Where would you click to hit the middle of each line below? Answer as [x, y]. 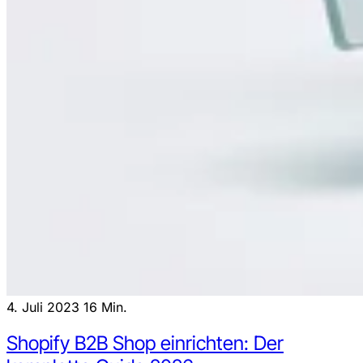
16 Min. [105, 307]
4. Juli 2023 [45, 307]
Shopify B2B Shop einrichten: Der [145, 343]
